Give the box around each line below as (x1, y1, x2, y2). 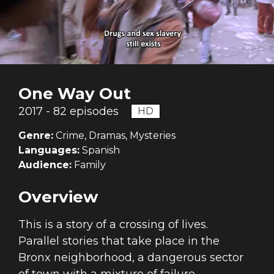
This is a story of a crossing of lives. (18, 218, 208, 232)
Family (72, 159, 106, 171)
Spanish (80, 144, 120, 157)
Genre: (18, 130, 53, 142)
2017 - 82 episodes (18, 105, 119, 119)
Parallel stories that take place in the (18, 234, 220, 248)
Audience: (18, 159, 72, 171)
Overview (18, 187, 98, 207)
